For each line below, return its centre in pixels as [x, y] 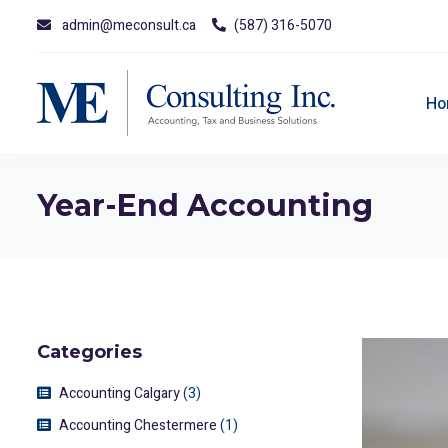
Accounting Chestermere [138, 425]
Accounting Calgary [119, 393]
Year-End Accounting [205, 205]
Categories [89, 352]
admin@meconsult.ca [129, 25]
